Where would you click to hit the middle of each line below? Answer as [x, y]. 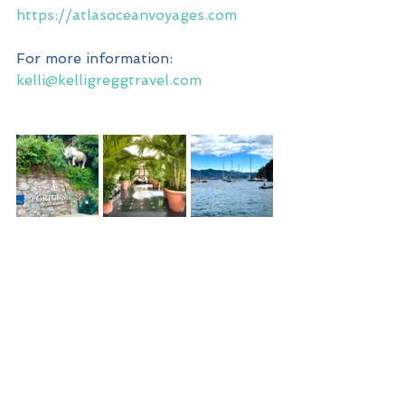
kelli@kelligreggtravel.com [109, 80]
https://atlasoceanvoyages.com [127, 15]
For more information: [97, 59]
